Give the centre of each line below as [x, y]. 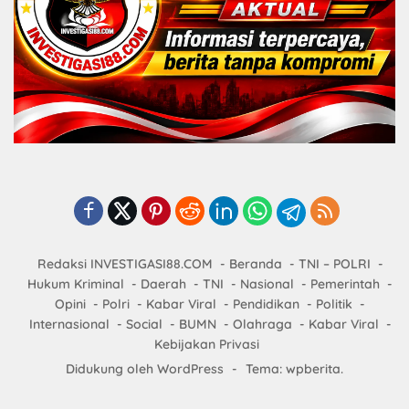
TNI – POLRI [334, 264]
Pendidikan [266, 304]
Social [144, 325]
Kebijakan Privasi [206, 345]
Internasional [69, 325]
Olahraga [262, 325]
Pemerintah [345, 284]
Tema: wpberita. [294, 369]
